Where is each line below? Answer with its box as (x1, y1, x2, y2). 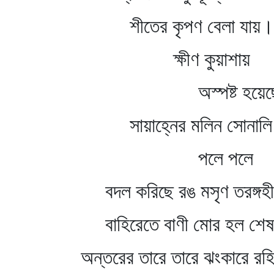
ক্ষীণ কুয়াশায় (81, 47, 250, 71)
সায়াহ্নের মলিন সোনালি (81, 113, 272, 137)
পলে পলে (81, 146, 253, 170)
